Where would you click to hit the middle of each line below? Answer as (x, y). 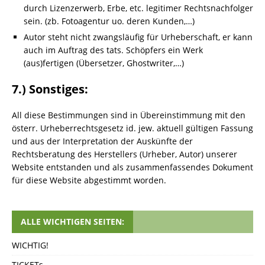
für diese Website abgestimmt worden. (89, 180)
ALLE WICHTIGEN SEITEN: (72, 222)
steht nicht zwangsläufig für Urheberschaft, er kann (149, 37)
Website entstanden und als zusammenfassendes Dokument (132, 167)
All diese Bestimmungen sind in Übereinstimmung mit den (129, 115)
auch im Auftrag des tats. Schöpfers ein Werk (113, 50)
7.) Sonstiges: (50, 89)
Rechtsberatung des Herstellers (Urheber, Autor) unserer (125, 154)
